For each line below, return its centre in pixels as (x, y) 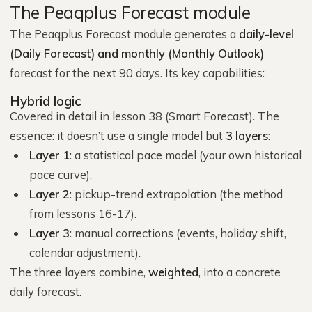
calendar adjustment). (85, 252)
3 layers (247, 135)
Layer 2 (49, 194)
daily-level (266, 34)
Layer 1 (49, 155)
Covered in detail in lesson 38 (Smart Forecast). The (145, 116)
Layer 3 (49, 233)
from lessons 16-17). (83, 213)
